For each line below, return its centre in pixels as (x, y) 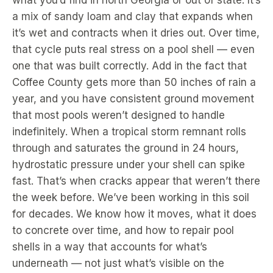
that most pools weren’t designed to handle (119, 115)
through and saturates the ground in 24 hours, (126, 148)
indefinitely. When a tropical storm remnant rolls (129, 132)
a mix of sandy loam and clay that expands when (133, 16)
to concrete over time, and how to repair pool (123, 230)
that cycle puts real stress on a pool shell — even (133, 49)
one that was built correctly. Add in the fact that (129, 66)
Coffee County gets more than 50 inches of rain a (134, 82)
